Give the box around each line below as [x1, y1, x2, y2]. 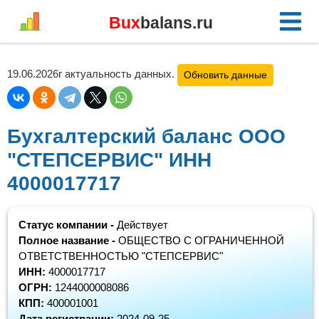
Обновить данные [184, 69, 267, 81]
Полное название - [19, 234, 118, 247]
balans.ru [140, 14, 213, 33]
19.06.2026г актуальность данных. [7, 68, 177, 80]
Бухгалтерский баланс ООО [7, 125, 286, 148]
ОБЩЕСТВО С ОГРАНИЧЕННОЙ [118, 234, 284, 247]
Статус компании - [19, 219, 117, 231]
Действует [117, 219, 168, 231]
